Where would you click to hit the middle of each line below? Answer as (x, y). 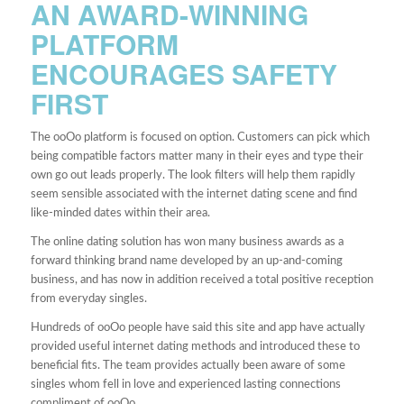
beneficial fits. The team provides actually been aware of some (188, 365)
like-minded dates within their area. (120, 213)
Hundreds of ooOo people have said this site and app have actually (197, 327)
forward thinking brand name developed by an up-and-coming (186, 261)
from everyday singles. (88, 298)
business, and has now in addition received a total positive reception (202, 280)
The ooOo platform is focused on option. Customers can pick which (200, 137)
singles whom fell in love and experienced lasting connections (185, 384)
